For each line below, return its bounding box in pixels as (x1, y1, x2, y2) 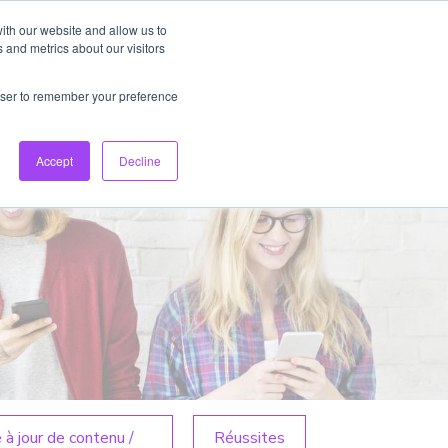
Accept (36, 152, 73, 169)
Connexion (131, 99, 211, 121)
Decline (119, 152, 161, 169)
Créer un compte (283, 99, 412, 121)
